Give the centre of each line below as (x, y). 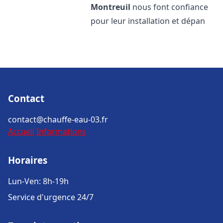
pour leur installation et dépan (148, 21)
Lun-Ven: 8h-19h (38, 181)
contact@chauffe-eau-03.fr (58, 119)
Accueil (21, 131)
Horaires (28, 160)
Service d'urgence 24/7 (51, 197)
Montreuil (111, 7)
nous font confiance (169, 7)
